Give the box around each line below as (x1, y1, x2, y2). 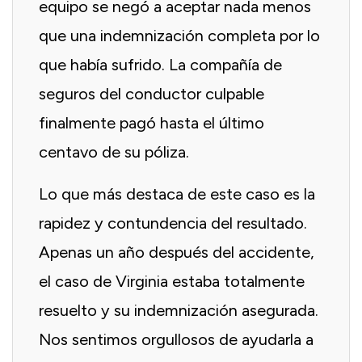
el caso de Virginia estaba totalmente (39, 271, 305, 291)
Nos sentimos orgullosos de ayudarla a (39, 329, 314, 349)
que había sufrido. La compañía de (39, 54, 282, 74)
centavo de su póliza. (39, 141, 189, 162)
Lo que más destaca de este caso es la (39, 183, 315, 204)
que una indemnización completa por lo (39, 25, 320, 45)
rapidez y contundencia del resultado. (39, 213, 307, 233)
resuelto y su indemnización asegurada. (39, 300, 318, 320)
